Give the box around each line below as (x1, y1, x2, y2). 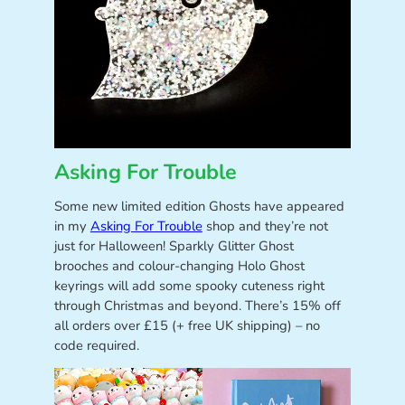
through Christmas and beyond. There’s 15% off (53, 297, 341, 316)
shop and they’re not (202, 217, 328, 236)
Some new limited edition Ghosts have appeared (53, 197, 344, 216)
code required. (53, 336, 139, 355)
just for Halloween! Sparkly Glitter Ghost (53, 237, 294, 256)
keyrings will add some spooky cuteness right (53, 277, 325, 296)
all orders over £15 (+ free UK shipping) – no (53, 316, 320, 335)
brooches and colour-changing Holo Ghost (53, 257, 305, 276)
